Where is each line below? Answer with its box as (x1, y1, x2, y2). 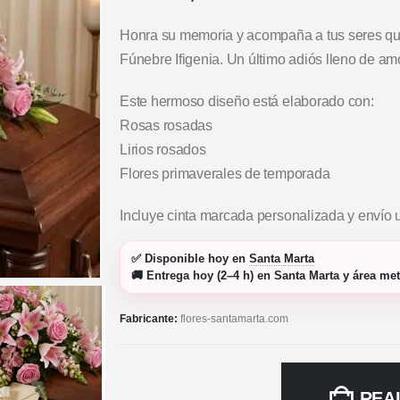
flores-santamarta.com (180, 312, 288, 326)
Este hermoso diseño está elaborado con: (120, 93, 374, 109)
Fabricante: (120, 312, 180, 326)
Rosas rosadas (120, 117, 212, 133)
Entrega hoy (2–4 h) (146, 269, 254, 283)
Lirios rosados (120, 141, 206, 157)
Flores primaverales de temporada (120, 165, 330, 181)
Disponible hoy (145, 252, 229, 266)
